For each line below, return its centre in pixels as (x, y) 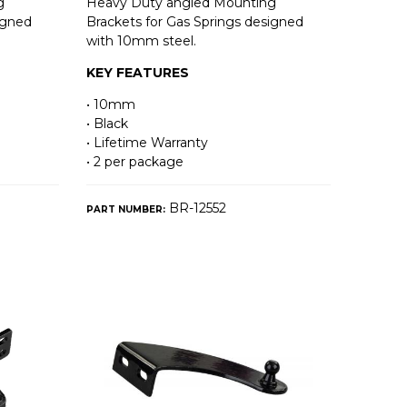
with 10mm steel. (142, 41)
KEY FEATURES (138, 73)
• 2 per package (135, 162)
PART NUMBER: (126, 210)
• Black (108, 124)
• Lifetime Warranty (148, 143)
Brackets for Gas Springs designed (195, 22)
